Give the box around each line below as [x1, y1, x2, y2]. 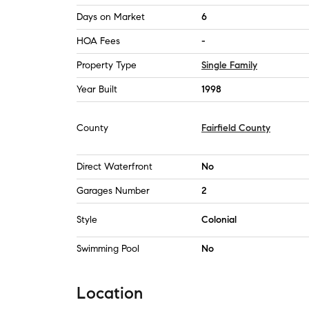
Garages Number [77, 185, 150, 197]
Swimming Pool [77, 243, 139, 255]
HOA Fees [77, 35, 120, 47]
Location [77, 283, 143, 303]
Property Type [77, 59, 137, 71]
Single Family [201, 59, 257, 71]
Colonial [201, 214, 237, 226]
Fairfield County [201, 122, 270, 134]
